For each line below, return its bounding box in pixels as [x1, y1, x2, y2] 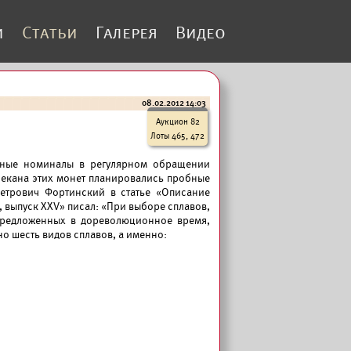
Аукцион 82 [155, 116, 200, 127]
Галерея [96, 23, 157, 42]
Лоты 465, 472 [150, 130, 204, 141]
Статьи [22, 23, 78, 42]
